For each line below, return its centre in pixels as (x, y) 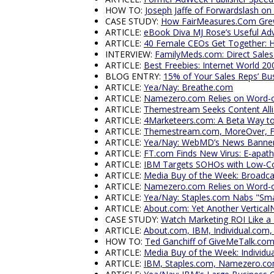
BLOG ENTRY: (134, 76)
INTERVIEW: (130, 54)
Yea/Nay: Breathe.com (188, 87)
